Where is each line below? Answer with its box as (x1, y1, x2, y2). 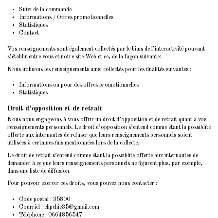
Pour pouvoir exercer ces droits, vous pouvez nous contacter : (7, 181, 157, 187)
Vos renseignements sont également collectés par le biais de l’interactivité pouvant (7, 46, 205, 53)
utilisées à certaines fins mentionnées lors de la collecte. (7, 140, 139, 146)
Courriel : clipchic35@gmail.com (19, 204, 99, 211)
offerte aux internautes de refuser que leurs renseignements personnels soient (7, 132, 192, 139)
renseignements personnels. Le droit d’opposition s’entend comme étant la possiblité (7, 125, 211, 131)
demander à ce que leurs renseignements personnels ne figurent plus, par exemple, (7, 160, 202, 166)
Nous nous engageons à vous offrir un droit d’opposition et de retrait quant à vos (7, 117, 206, 123)
